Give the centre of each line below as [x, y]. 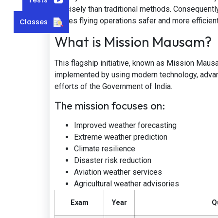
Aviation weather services [118, 172]
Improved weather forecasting [125, 126]
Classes [34, 22]
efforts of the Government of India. [113, 86]
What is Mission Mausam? [133, 41]
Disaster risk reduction [113, 161]
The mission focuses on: [110, 106]
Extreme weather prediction [121, 137]
